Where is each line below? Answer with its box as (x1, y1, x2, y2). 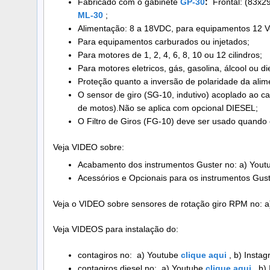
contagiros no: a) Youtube (77, 250, 181, 260)
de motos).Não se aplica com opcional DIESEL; (77, 102, 258, 113)
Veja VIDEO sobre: (53, 142, 124, 152)
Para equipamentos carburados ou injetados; (77, 36, 250, 46)
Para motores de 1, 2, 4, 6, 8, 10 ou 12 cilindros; (77, 49, 262, 60)
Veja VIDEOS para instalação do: (53, 224, 178, 234)
